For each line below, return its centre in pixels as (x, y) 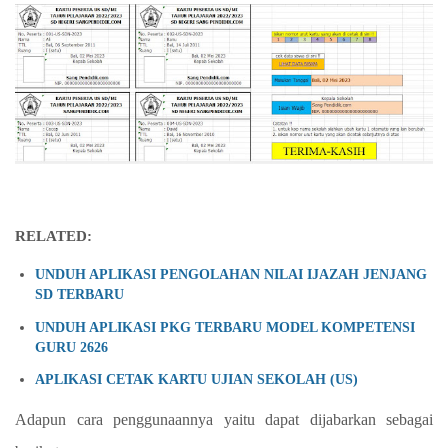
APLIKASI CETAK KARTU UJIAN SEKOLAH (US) (196, 379)
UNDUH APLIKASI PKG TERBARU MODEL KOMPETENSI (225, 326)
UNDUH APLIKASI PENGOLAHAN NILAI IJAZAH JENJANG (231, 273)
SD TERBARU (79, 293)
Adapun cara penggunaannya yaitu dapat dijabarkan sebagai (224, 419)
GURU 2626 (71, 346)
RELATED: (53, 236)
